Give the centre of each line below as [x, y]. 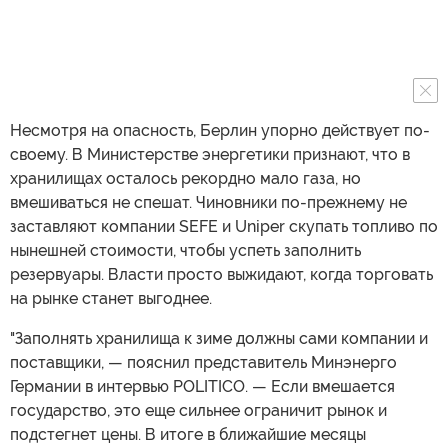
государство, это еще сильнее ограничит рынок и [198, 410]
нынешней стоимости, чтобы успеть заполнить [185, 250]
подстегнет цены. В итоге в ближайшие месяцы [188, 434]
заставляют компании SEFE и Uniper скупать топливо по [224, 226]
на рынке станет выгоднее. [111, 298]
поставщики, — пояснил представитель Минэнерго [203, 362]
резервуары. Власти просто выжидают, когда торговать [221, 274]
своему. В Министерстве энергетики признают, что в [210, 154]
